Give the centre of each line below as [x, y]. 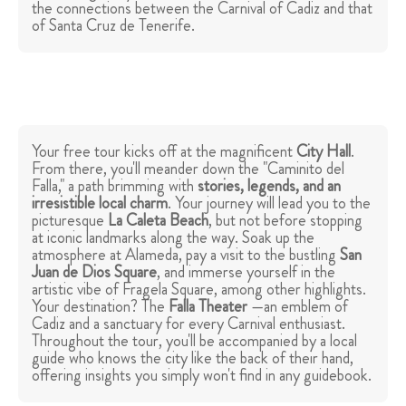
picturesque [70, 221]
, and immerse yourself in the [246, 272]
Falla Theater [208, 307]
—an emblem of [298, 307]
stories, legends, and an [269, 186]
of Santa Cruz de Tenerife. [113, 26]
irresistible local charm [100, 203]
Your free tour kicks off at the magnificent [164, 152]
